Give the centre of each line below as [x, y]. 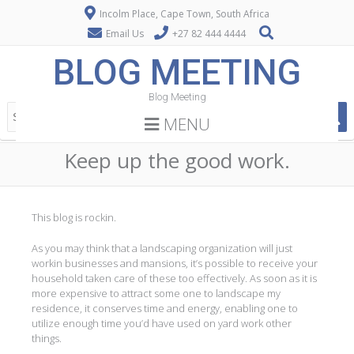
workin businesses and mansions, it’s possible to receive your [175, 263]
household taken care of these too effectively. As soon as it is [174, 278]
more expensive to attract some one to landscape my [156, 293]
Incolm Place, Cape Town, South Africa [183, 14]
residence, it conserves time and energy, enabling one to [165, 308]
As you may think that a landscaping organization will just [162, 248]
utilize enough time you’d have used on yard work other [162, 323]
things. [47, 338]
